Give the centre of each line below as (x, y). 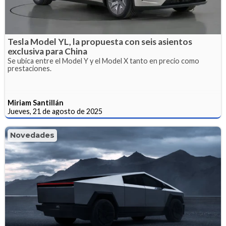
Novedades (32, 135)
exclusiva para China (47, 51)
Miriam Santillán (36, 103)
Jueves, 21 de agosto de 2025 (55, 111)
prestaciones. (30, 69)
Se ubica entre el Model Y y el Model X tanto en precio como (103, 61)
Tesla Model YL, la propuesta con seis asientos (100, 42)
